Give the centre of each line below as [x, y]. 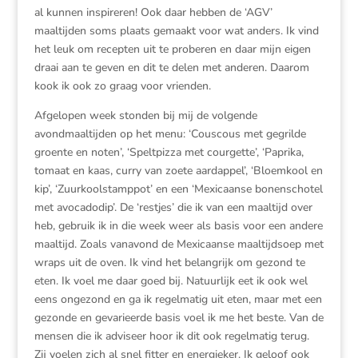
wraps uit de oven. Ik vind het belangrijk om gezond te [169, 263]
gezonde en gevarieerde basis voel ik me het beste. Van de [179, 318]
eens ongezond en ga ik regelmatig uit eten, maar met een [178, 299]
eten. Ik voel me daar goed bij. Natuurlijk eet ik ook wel [171, 281]
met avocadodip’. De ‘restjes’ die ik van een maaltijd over [173, 207]
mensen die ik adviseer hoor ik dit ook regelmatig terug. [171, 336]
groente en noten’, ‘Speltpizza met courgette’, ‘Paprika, [169, 152]
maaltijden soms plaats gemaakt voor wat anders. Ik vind [176, 31]
